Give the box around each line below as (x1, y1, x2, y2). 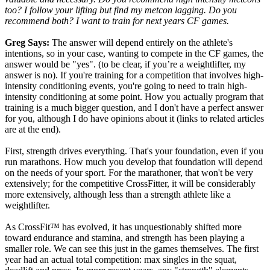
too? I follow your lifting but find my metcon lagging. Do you (5, 5, 237, 15)
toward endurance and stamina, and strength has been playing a (5, 233, 245, 243)
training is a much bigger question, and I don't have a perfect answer (5, 102, 263, 113)
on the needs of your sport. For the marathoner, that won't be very (5, 168, 253, 178)
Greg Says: (5, 37, 49, 48)
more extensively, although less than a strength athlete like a (5, 189, 231, 199)
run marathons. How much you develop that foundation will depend (5, 157, 263, 167)
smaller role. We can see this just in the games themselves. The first (5, 243, 259, 254)
